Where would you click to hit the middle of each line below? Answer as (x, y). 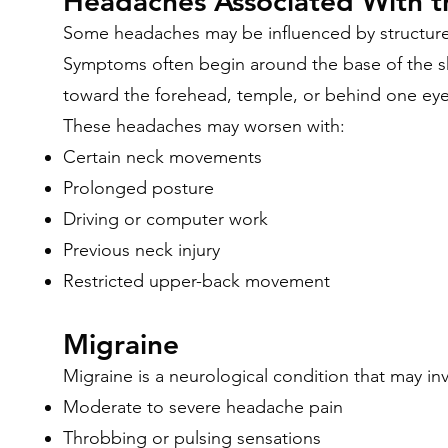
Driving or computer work (165, 219)
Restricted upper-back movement (196, 281)
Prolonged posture (138, 188)
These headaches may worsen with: (204, 126)
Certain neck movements (162, 157)
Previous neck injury (141, 250)
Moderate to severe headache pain (203, 407)
